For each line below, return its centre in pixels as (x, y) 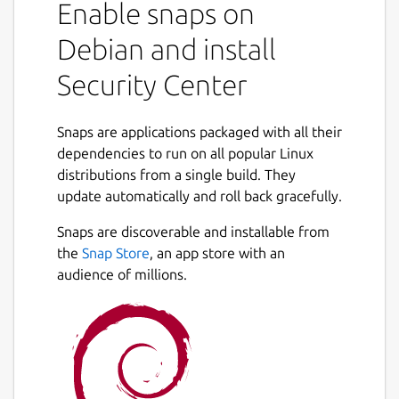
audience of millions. (122, 274)
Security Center (152, 84)
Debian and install (167, 49)
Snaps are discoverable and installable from (193, 231)
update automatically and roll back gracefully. (199, 195)
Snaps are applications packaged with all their (199, 131)
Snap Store (116, 252)
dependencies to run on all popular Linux (185, 153)
